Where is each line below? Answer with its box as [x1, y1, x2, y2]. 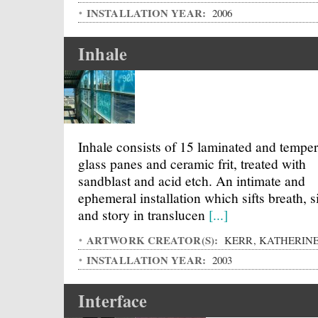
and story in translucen [78, 205, 209, 224]
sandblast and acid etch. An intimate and [78, 171, 305, 190]
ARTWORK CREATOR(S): [87, 232, 221, 248]
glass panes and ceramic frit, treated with [78, 154, 306, 172]
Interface [78, 288, 148, 313]
